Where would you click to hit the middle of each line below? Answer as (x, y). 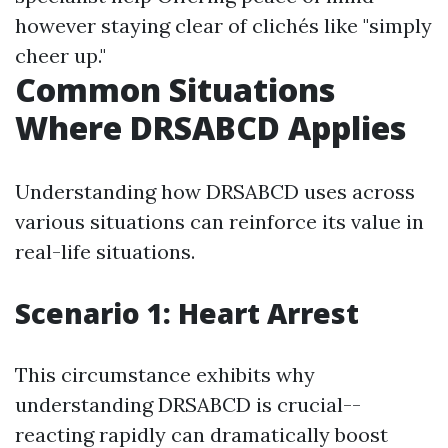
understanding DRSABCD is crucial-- (188, 405)
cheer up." (60, 56)
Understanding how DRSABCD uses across (215, 192)
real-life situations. (105, 252)
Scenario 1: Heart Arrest (187, 313)
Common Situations (175, 90)
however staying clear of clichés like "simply (223, 26)
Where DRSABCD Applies (210, 128)
